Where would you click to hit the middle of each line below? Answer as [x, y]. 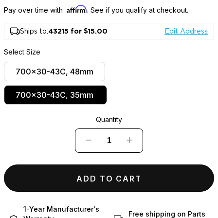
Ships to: [34, 31]
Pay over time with [34, 10]
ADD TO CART [109, 179]
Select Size [22, 52]
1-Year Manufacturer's [61, 209]
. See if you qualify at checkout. [138, 10]
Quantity [109, 120]
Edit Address [186, 31]
